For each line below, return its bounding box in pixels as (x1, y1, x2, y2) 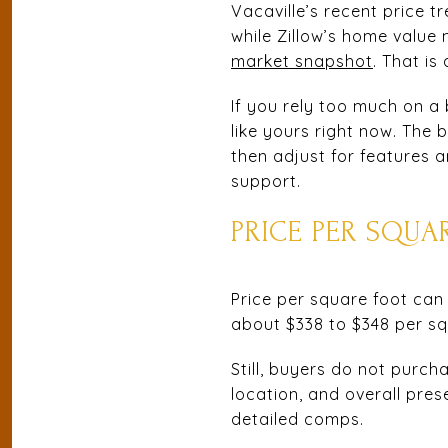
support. (231, 170, 301, 191)
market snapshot (231, 50, 373, 71)
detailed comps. (231, 408, 364, 429)
